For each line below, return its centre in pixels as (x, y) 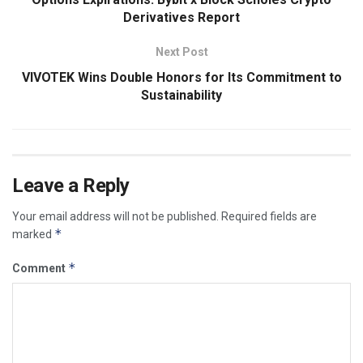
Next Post (181, 52)
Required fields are (269, 217)
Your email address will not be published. (115, 217)
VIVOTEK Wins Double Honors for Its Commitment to (181, 78)
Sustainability (181, 96)
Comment (40, 269)
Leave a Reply (71, 186)
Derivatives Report (181, 18)
